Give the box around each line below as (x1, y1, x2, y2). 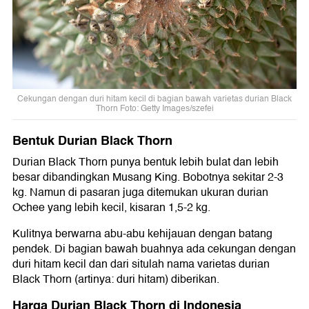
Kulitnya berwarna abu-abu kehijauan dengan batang (12, 225, 272, 243)
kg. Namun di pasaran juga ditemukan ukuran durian (12, 183, 268, 202)
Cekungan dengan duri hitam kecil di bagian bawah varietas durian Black (17, 92, 292, 106)
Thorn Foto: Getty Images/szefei (95, 101, 214, 115)
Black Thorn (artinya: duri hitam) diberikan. (12, 270, 219, 289)
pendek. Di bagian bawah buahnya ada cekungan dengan (12, 240, 296, 259)
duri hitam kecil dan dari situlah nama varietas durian (12, 255, 270, 274)
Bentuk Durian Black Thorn (12, 130, 172, 152)
